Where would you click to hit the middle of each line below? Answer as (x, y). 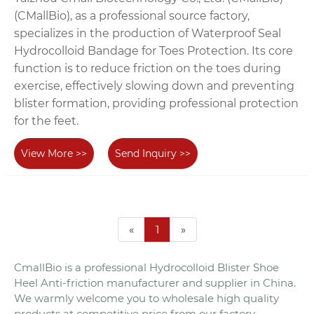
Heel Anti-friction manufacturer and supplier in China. (155, 282)
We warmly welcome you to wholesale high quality (146, 298)
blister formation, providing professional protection (156, 104)
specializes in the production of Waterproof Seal (148, 34)
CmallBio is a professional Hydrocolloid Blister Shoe (146, 267)
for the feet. (46, 121)
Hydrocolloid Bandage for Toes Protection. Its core (153, 51)
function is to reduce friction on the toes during (148, 69)
